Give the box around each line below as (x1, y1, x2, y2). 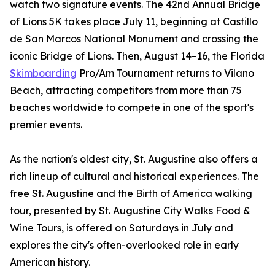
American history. (10, 256, 90, 269)
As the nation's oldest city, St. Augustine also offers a (10, 153, 258, 166)
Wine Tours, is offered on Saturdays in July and (10, 222, 233, 234)
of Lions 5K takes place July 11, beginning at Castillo (10, 15, 258, 28)
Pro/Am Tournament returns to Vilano (77, 67, 254, 80)
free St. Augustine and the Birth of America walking (10, 187, 252, 200)
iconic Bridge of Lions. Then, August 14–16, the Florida (10, 50, 265, 63)
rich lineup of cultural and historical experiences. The (10, 170, 259, 183)
